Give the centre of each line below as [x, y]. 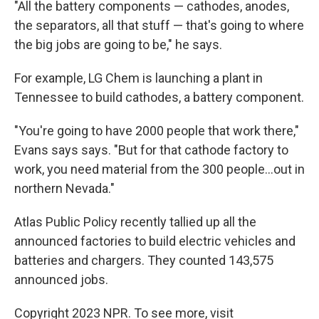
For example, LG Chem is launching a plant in [138, 78]
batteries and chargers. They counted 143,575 [144, 260]
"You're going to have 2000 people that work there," [157, 130]
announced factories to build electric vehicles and [155, 241]
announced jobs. [61, 279]
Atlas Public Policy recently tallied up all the [135, 221]
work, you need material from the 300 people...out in [159, 169]
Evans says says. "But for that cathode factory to [151, 150]
